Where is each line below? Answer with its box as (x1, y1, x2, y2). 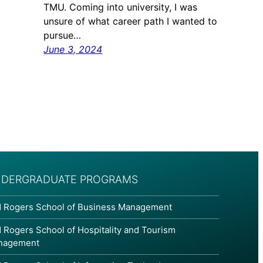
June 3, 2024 (43, 43, 103, 56)
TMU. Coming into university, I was (43, 1, 198, 14)
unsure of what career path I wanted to (43, 15, 218, 28)
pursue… (43, 29, 82, 42)
